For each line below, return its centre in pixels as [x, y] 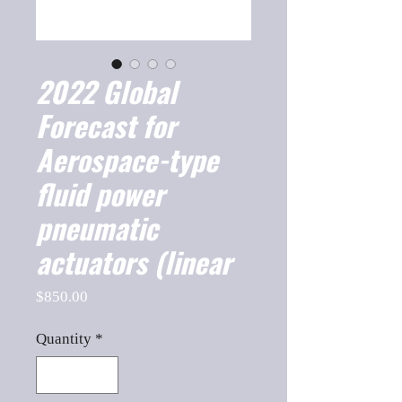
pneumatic [97, 227]
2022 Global [106, 91]
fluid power [100, 193]
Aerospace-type [127, 159]
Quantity [64, 339]
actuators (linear [134, 262]
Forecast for [106, 125]
